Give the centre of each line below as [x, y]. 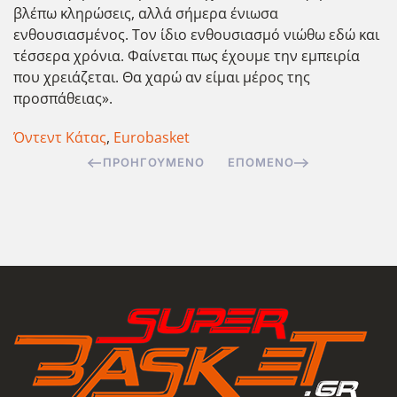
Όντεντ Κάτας [60, 137]
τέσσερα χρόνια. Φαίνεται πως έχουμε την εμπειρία [187, 56]
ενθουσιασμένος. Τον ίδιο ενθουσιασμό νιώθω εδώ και [196, 35]
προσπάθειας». [65, 98]
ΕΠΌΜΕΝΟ [261, 162]
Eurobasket [152, 137]
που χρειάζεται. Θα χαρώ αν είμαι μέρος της [162, 77]
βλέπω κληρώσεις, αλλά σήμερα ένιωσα [146, 13]
